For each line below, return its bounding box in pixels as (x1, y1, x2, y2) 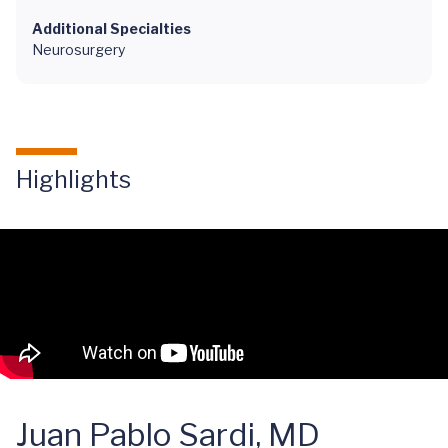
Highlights (16, 165, 131, 194)
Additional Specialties (32, 20, 191, 37)
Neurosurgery (32, 41, 125, 58)
